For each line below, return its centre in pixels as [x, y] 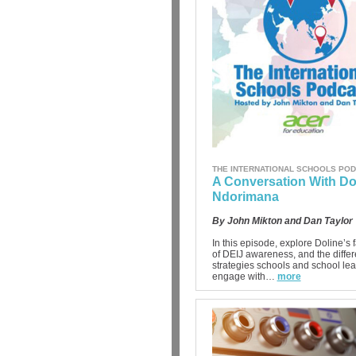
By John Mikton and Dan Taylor [282, 221]
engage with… [243, 277]
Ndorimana [245, 197]
